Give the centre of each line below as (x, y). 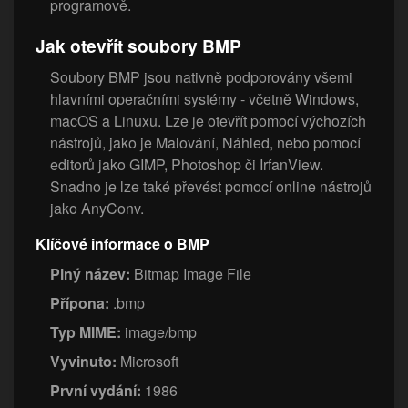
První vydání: (96, 391)
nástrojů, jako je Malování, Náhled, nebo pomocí (205, 143)
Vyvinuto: (83, 362)
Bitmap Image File (191, 274)
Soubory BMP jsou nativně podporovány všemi (201, 77)
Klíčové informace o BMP (122, 244)
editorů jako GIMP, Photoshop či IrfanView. (187, 165)
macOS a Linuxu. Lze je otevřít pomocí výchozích (208, 121)
